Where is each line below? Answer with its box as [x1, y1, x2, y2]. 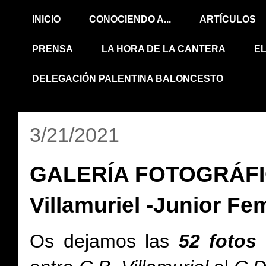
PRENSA [32, 44, 73, 54]
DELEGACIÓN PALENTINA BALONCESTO [32, 74, 223, 84]
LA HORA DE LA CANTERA [102, 44, 226, 54]
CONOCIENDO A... [89, 14, 171, 24]
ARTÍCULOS [199, 14, 256, 24]
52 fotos [178, 230, 256, 252]
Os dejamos [30, 230, 136, 252]
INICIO [32, 14, 61, 24]
